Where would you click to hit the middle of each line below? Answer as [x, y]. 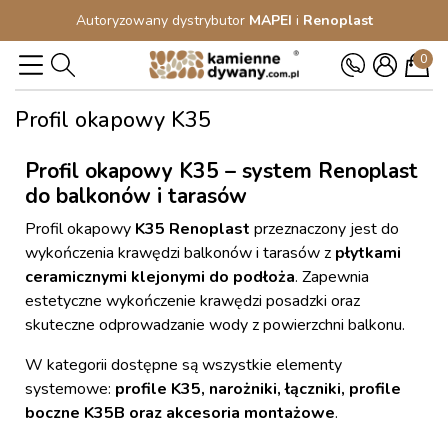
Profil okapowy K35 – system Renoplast [221, 171]
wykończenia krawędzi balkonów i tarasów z [180, 253]
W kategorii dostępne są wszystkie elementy [183, 365]
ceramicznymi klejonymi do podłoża [160, 277]
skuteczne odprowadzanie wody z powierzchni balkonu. [215, 325]
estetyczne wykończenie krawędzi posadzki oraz [192, 301]
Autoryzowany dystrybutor [162, 20]
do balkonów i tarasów [136, 196]
